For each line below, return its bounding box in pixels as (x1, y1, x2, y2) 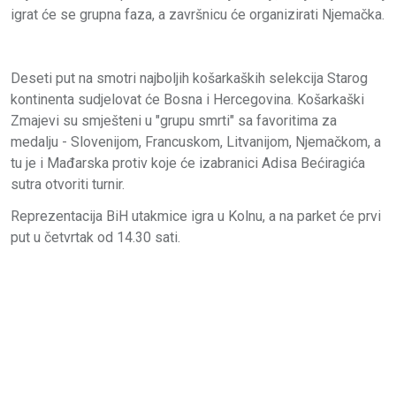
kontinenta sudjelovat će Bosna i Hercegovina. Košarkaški (11, 90, 364, 108)
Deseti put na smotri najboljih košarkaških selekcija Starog (11, 69, 368, 87)
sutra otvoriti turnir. (11, 175, 125, 193)
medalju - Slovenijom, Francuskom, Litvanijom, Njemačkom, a (11, 133, 381, 150)
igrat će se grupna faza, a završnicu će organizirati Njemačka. (11, 5, 385, 23)
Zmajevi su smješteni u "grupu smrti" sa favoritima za (11, 111, 337, 129)
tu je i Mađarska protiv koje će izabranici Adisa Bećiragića (11, 154, 365, 171)
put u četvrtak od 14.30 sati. (11, 228, 180, 246)
